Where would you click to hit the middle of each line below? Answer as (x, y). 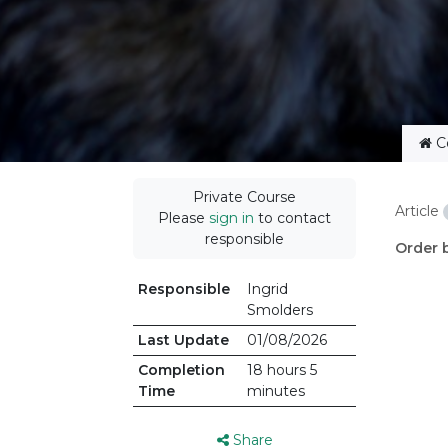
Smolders (279, 310)
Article (417, 211)
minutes (275, 391)
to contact (292, 218)
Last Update (183, 340)
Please (183, 218)
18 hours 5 (281, 370)
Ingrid (267, 289)
